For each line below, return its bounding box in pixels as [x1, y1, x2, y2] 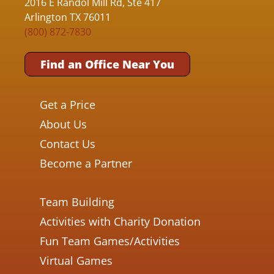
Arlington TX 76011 [24, 10, 111, 24]
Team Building [40, 194, 114, 209]
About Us [40, 117, 87, 132]
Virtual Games [40, 253, 113, 268]
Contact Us [40, 136, 95, 152]
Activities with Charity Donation [40, 213, 201, 229]
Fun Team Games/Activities [40, 233, 180, 248]
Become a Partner [40, 156, 132, 171]
